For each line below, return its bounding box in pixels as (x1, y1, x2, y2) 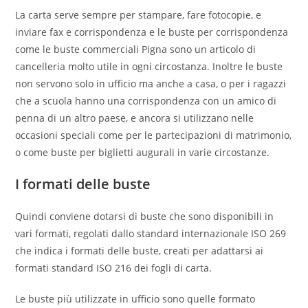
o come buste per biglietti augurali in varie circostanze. (15, 146, 270, 159)
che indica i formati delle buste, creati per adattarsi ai (15, 244, 264, 257)
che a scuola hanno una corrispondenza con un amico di (15, 94, 277, 107)
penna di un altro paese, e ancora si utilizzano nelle (15, 111, 254, 124)
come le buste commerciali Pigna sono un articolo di (15, 43, 256, 56)
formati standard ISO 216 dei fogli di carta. (15, 261, 212, 274)
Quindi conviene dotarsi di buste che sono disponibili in (15, 210, 274, 223)
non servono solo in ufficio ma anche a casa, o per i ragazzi (15, 77, 287, 90)
